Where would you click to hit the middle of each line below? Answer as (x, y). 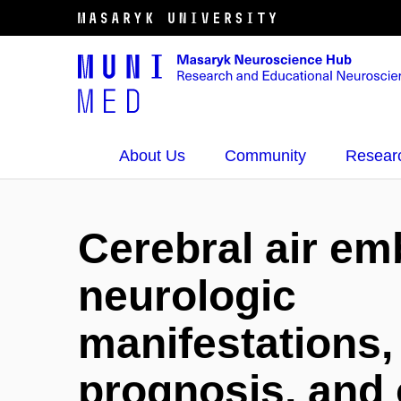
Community (265, 156)
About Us (152, 156)
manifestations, (235, 343)
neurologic (187, 296)
